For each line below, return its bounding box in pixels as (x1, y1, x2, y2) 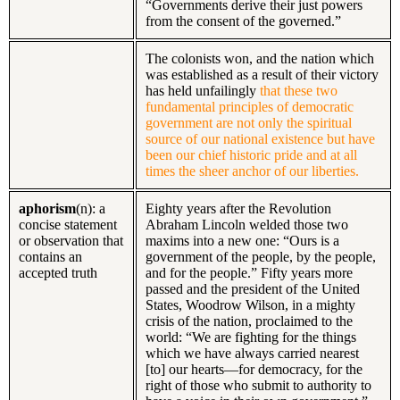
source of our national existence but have (146, 130, 375, 146)
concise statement (19, 216, 117, 232)
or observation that (19, 232, 123, 248)
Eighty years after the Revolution (146, 200, 331, 216)
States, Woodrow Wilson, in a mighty (146, 296, 355, 312)
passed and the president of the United (146, 280, 360, 296)
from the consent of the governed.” (146, 12, 341, 29)
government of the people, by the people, (146, 248, 376, 264)
